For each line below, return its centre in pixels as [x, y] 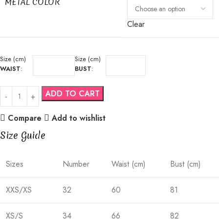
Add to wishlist [78, 118]
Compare [24, 118]
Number [76, 164]
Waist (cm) [129, 164]
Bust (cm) [186, 164]
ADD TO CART [73, 94]
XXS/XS [19, 190]
